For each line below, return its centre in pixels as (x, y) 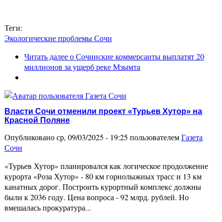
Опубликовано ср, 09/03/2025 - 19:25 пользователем (93, 137)
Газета (192, 137)
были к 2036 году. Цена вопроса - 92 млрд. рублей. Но (97, 197)
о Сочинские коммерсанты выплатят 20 (136, 56)
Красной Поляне (37, 120)
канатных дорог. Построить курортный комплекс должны (103, 186)
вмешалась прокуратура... (48, 207)
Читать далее (46, 56)
